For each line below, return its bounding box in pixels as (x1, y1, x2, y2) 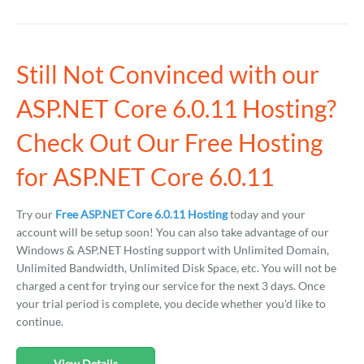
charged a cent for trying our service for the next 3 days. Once (16, 279, 325, 292)
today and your (227, 207, 305, 221)
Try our (16, 207, 55, 221)
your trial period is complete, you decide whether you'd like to (16, 297, 326, 310)
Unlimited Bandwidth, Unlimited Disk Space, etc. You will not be (16, 261, 336, 275)
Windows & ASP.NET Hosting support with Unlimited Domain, (16, 243, 329, 257)
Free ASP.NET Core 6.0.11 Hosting (55, 207, 227, 221)
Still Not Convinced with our (16, 59, 319, 89)
